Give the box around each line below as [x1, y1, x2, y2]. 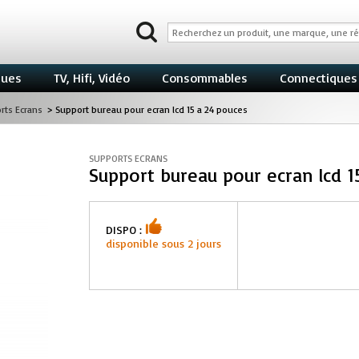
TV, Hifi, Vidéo [54, 70, 130, 86]
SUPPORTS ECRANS [89, 152, 168, 164]
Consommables [162, 70, 248, 86]
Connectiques [280, 70, 357, 86]
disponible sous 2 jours [106, 236, 222, 250]
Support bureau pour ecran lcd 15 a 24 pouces [55, 103, 248, 115]
